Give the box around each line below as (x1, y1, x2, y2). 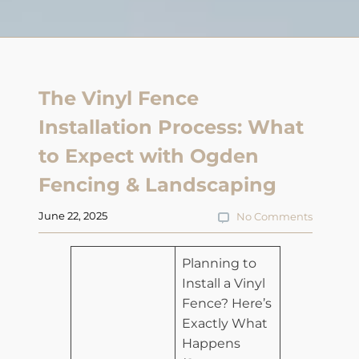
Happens (182, 335, 240, 351)
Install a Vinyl (182, 275, 265, 291)
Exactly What (182, 315, 268, 331)
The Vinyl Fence (38, 86, 199, 110)
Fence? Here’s (182, 295, 272, 311)
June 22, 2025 (38, 208, 107, 222)
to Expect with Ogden (38, 143, 259, 167)
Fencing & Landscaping (38, 172, 276, 196)
